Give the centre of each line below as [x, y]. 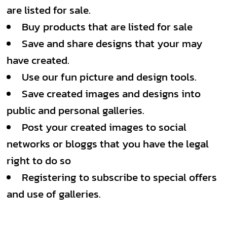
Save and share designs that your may [112, 43]
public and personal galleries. [75, 110]
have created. [38, 60]
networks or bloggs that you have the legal [108, 144]
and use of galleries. [54, 194]
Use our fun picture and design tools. [109, 77]
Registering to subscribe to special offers [119, 177]
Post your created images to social [104, 127]
